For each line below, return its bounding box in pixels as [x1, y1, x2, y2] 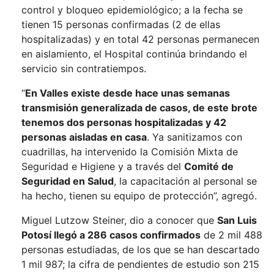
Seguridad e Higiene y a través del [21, 160, 184, 172]
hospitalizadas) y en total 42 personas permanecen [21, 33, 259, 45]
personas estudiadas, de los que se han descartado [21, 243, 260, 256]
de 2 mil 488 [201, 229, 262, 241]
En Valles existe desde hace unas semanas [25, 87, 230, 99]
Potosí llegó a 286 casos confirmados [21, 229, 201, 241]
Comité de [184, 160, 234, 172]
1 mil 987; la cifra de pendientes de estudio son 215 [21, 258, 259, 270]
